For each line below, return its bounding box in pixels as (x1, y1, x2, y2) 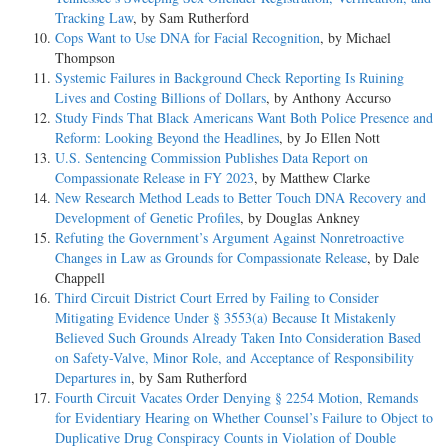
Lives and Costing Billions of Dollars (55, 88, 266, 108)
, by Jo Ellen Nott (279, 128, 380, 148)
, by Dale (367, 248, 419, 268)
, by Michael (320, 28, 391, 48)
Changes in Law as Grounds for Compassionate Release (55, 248, 367, 268)
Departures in (55, 368, 131, 388)
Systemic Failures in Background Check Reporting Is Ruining (55, 68, 404, 88)
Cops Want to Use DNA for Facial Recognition (55, 28, 320, 48)
